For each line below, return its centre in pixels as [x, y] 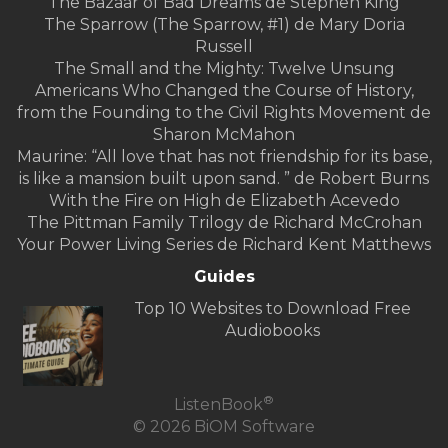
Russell [224, 47]
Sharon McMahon [224, 135]
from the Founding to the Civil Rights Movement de [224, 113]
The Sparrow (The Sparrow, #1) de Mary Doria [224, 25]
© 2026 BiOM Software [224, 427]
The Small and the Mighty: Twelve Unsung [224, 69]
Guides [224, 277]
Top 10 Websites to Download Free [272, 309]
